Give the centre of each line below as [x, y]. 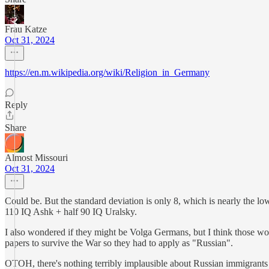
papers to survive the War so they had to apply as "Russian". [119, 243]
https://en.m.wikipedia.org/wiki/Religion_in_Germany [107, 72]
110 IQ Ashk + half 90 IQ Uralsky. [71, 212]
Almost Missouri [36, 158]
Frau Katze [26, 29]
